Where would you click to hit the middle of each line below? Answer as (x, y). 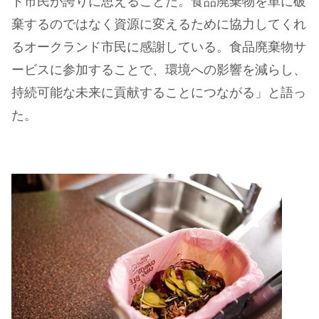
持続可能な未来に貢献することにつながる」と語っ (159, 94)
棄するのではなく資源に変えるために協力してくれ (159, 25)
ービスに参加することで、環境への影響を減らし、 (159, 71)
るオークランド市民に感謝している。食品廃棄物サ (159, 48)
